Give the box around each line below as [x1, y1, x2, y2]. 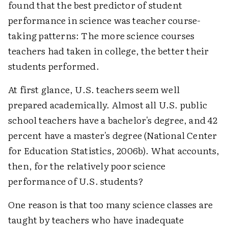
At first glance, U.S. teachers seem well [8, 82, 180, 97]
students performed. [8, 59, 99, 73]
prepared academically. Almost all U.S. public [8, 98, 208, 112]
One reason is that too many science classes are [8, 197, 213, 212]
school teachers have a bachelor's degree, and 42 [8, 113, 218, 127]
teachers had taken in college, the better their [8, 44, 209, 58]
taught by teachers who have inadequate [8, 213, 184, 227]
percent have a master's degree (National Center [8, 128, 217, 142]
